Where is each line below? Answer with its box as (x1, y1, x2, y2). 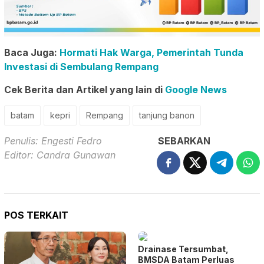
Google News (165, 83, 227, 95)
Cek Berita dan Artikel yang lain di (4, 83, 165, 95)
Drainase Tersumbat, (138, 243, 229, 254)
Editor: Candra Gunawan (4, 148, 115, 161)
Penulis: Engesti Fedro (4, 134, 102, 147)
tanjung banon (139, 110, 194, 120)
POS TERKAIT (4, 209, 68, 221)
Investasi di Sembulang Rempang (4, 60, 159, 72)
